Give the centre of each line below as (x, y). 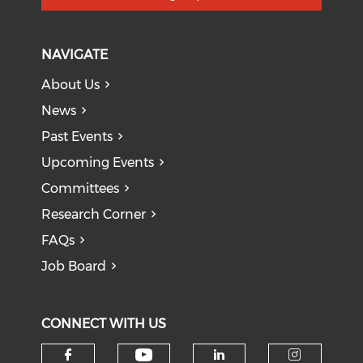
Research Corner (94, 214)
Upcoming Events (98, 162)
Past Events (77, 137)
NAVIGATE (75, 55)
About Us (71, 85)
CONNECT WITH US (104, 324)
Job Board (74, 266)
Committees (81, 188)
